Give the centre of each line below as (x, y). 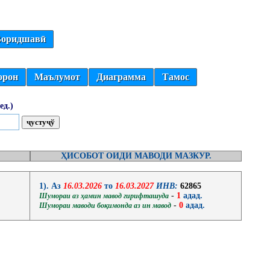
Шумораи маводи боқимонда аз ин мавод (105, 206)
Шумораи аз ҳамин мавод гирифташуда (104, 196)
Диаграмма (121, 77)
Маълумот (57, 77)
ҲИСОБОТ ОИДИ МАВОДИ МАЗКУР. (136, 156)
